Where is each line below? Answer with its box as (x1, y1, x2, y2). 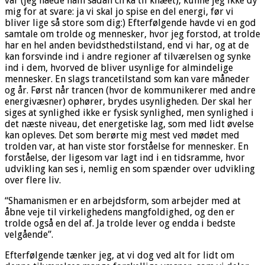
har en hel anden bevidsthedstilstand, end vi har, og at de (5, 39, 249, 51)
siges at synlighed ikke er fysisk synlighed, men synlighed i (5, 106, 254, 118)
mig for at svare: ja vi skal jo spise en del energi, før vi (5, 5, 234, 17)
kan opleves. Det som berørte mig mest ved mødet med (5, 129, 240, 141)
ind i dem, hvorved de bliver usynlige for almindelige (5, 62, 233, 73)
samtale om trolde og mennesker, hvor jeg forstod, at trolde (5, 28, 260, 40)
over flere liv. (5, 174, 61, 186)
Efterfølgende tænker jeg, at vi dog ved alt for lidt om (5, 249, 234, 261)
